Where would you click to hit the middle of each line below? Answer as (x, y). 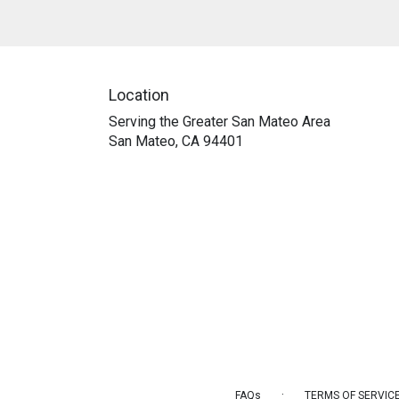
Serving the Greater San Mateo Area (220, 121)
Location (139, 94)
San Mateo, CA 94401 (176, 141)
